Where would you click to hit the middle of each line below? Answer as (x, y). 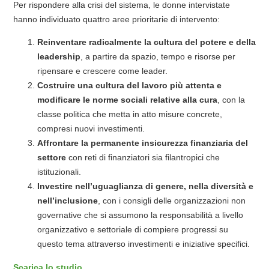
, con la (231, 100)
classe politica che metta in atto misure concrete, (130, 114)
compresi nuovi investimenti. (91, 129)
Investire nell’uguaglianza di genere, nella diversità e (145, 186)
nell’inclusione (68, 201)
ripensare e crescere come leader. (102, 71)
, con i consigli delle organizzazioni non (172, 201)
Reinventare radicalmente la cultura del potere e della (147, 42)
